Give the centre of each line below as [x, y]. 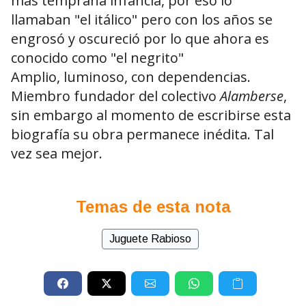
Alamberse [252, 96]
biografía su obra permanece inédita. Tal [142, 135]
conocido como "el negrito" [97, 58]
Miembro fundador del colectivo [115, 96]
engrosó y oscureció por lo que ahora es [140, 39]
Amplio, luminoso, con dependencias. [131, 77]
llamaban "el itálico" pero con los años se [142, 20]
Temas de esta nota [153, 207]
